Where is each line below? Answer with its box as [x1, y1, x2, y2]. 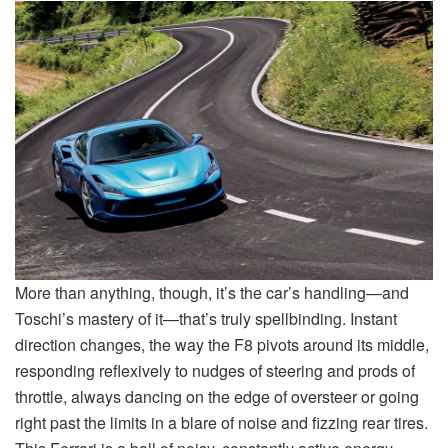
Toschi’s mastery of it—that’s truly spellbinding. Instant [15, 306, 397, 330]
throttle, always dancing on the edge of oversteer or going [15, 384, 419, 408]
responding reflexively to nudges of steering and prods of [15, 358, 415, 382]
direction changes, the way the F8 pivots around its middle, [15, 332, 429, 356]
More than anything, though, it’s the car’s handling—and [15, 280, 409, 304]
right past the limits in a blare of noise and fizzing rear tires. [15, 410, 428, 434]
